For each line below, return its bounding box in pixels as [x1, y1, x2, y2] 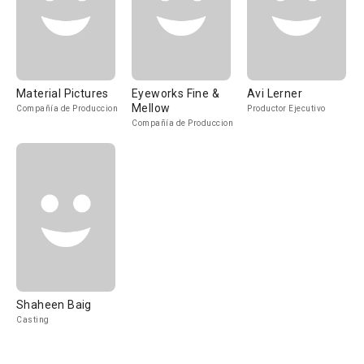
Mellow [132, 102, 171, 115]
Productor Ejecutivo [247, 104, 326, 113]
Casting [16, 315, 50, 324]
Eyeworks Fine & [132, 87, 219, 100]
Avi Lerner [247, 87, 302, 100]
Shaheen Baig [16, 298, 92, 311]
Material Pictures [16, 87, 109, 100]
